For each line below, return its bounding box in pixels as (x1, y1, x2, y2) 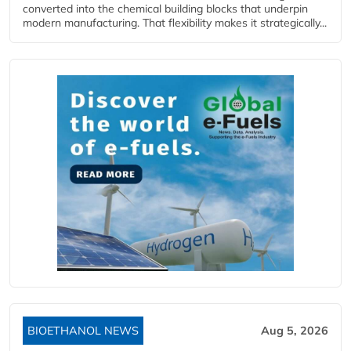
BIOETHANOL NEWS (27, 323, 139, 338)
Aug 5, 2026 (261, 323, 328, 338)
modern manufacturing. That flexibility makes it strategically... (23, 15, 327, 30)
